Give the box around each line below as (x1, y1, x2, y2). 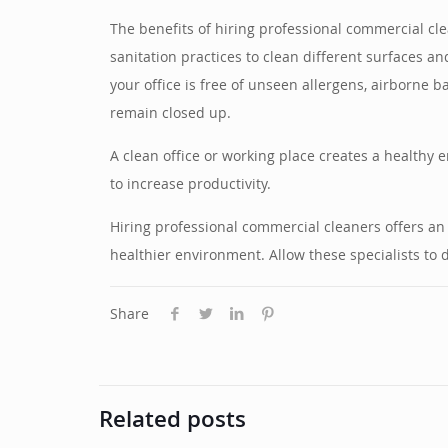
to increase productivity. (110, 173, 272, 198)
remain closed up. (110, 102, 232, 127)
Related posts (99, 402, 246, 442)
